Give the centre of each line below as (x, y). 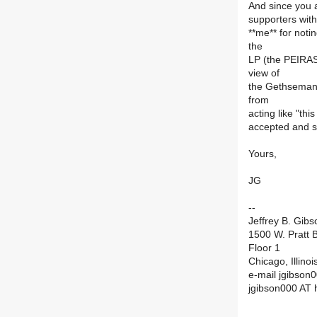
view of (264, 74)
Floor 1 (264, 248)
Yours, (263, 154)
